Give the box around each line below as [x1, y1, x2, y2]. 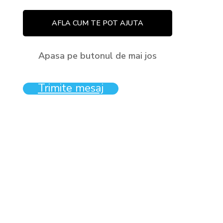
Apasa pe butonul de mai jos [38, 50, 157, 62]
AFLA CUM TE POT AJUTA [52, 18, 143, 28]
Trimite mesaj [38, 81, 104, 96]
